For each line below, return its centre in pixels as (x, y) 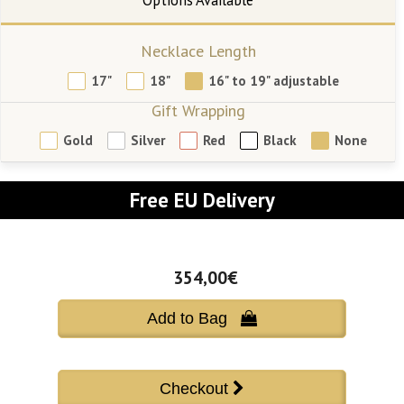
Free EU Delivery (202, 199)
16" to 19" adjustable (274, 81)
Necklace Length (198, 50)
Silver (148, 141)
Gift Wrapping (198, 110)
